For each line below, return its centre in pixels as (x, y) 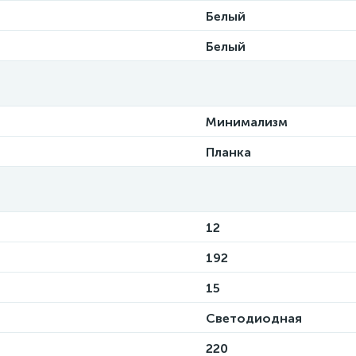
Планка (228, 152)
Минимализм (247, 122)
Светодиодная (254, 318)
